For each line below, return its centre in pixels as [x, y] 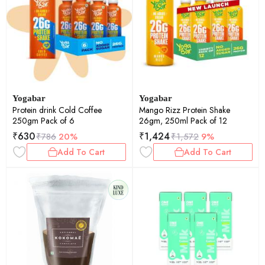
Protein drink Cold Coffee [57, 110]
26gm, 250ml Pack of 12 [183, 121]
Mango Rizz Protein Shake [185, 110]
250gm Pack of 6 [43, 121]
